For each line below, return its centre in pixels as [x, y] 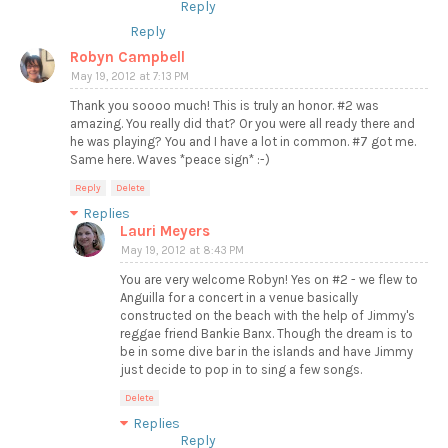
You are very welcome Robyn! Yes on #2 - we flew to [269, 280]
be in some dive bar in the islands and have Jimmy [266, 352]
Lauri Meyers [165, 231]
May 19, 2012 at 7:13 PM [130, 77]
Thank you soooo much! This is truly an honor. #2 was [224, 106]
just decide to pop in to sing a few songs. [241, 370]
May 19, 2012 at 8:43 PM [182, 251]
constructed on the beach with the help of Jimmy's [267, 316]
